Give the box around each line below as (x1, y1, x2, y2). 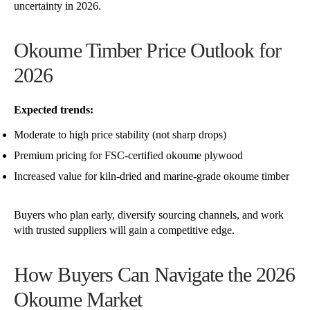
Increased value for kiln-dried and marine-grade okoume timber (14, 170, 289, 183)
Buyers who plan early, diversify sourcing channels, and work (14, 209, 284, 221)
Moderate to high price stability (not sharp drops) (14, 129, 226, 141)
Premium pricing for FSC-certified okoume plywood (14, 149, 243, 162)
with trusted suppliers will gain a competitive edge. (14, 224, 235, 237)
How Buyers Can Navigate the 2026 (14, 263, 295, 286)
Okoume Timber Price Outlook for (14, 38, 282, 62)
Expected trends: (14, 104, 93, 116)
